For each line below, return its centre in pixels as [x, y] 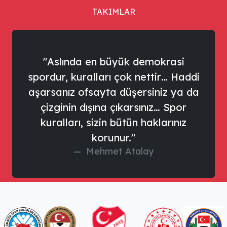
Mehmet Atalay [119, 151]
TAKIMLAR [113, 12]
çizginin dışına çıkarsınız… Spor [113, 107]
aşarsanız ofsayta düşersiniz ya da [113, 92]
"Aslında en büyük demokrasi [113, 62]
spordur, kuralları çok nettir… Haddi [113, 77]
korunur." [113, 138]
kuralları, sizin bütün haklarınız [113, 122]
